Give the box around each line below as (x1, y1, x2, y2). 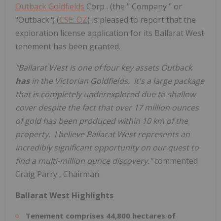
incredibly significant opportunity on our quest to (15, 142, 199, 153)
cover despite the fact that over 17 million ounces (15, 102, 199, 113)
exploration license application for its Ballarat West (15, 27, 204, 38)
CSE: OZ (59, 14, 87, 25)
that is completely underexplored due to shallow (15, 88, 195, 100)
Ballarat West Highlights (15, 189, 113, 201)
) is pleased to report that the (87, 14, 196, 25)
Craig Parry (15, 168, 59, 180)
